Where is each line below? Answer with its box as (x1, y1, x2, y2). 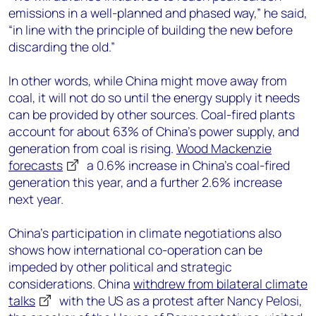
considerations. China (8, 275, 133, 292)
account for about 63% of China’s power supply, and (8, 123, 299, 140)
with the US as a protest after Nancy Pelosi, (56, 292, 302, 309)
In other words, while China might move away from (8, 72, 287, 89)
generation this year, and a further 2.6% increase (8, 174, 282, 190)
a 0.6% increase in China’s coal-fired (84, 157, 290, 174)
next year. (8, 190, 63, 207)
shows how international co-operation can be (8, 241, 262, 258)
